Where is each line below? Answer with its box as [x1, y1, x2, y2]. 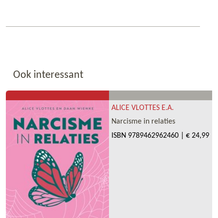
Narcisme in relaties [111, 118, 175, 126]
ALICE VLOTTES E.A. [111, 104, 174, 112]
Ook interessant [13, 70, 83, 81]
